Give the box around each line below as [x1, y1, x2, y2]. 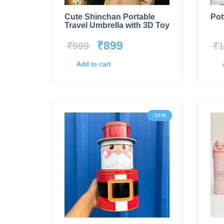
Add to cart [76, 60, 110, 68]
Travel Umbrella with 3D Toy [64, 21, 169, 29]
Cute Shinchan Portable [64, 12, 155, 21]
